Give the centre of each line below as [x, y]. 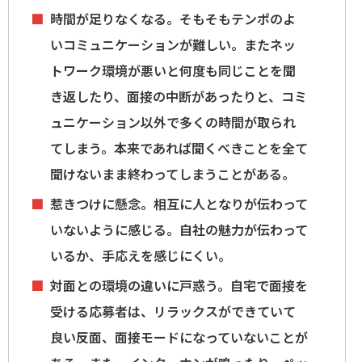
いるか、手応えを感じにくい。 [141, 256]
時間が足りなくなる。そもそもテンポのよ [173, 19]
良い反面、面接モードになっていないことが [179, 337]
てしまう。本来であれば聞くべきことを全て [179, 148]
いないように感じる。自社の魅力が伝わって [179, 230]
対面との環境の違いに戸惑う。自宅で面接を [179, 286]
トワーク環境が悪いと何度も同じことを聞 [173, 71]
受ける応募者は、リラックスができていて [173, 311]
